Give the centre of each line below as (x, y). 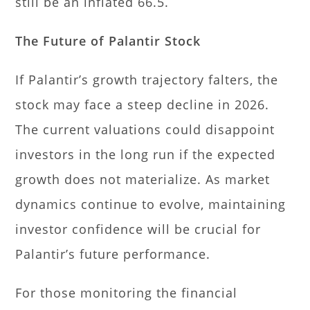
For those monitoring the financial (127, 293)
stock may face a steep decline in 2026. (143, 104)
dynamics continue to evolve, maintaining (151, 204)
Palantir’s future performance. (113, 254)
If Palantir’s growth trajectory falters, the (147, 80)
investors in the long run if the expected (146, 154)
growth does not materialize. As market (143, 179)
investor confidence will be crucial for (138, 229)
